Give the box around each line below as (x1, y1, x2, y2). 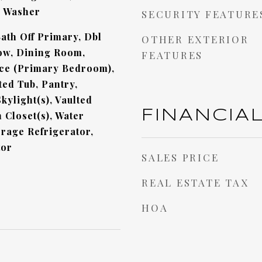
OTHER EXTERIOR (142, 33, 249, 46)
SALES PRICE (142, 151, 219, 164)
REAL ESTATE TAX (142, 176, 249, 189)
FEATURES (142, 49, 203, 61)
